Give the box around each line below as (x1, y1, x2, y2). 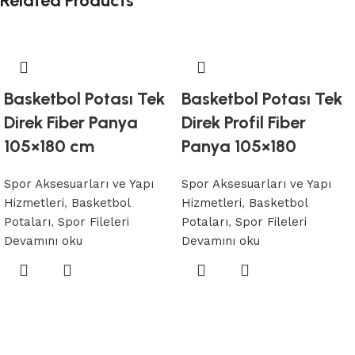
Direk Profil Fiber (181, 112, 306, 133)
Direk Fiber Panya (4, 112, 138, 133)
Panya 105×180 (181, 136, 296, 157)
